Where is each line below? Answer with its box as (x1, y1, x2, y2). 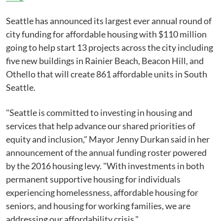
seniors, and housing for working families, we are (6, 200, 190, 211)
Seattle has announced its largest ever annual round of (6, 15, 212, 26)
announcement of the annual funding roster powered (6, 147, 207, 158)
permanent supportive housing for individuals (6, 174, 181, 184)
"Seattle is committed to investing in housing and (6, 107, 192, 118)
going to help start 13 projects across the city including (6, 42, 213, 53)
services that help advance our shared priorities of (6, 120, 195, 131)
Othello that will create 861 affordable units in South (6, 69, 207, 79)
